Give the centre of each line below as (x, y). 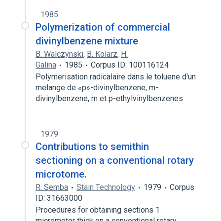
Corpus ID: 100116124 (130, 65)
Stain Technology (106, 187)
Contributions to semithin (92, 147)
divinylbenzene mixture (87, 41)
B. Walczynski (59, 54)
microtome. (61, 174)
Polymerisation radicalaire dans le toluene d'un (116, 77)
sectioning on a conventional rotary (115, 160)
